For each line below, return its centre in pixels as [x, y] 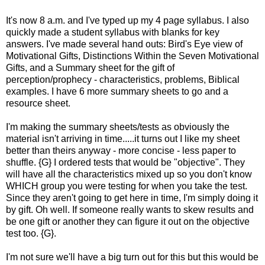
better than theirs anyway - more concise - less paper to [121, 150]
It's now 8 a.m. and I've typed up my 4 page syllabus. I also [127, 20]
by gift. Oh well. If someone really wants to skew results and [130, 209]
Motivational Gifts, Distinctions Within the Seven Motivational [132, 56]
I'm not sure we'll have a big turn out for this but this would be [132, 257]
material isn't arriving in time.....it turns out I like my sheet [123, 138]
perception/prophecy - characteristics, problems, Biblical [123, 79]
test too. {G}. [31, 233]
